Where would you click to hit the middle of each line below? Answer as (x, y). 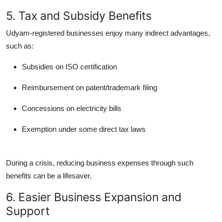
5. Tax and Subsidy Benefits (79, 15)
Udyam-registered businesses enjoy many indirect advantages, (108, 33)
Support (28, 211)
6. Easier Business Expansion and (94, 197)
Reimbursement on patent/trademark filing (89, 87)
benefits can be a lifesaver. (49, 175)
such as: (20, 46)
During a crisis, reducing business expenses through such (100, 163)
